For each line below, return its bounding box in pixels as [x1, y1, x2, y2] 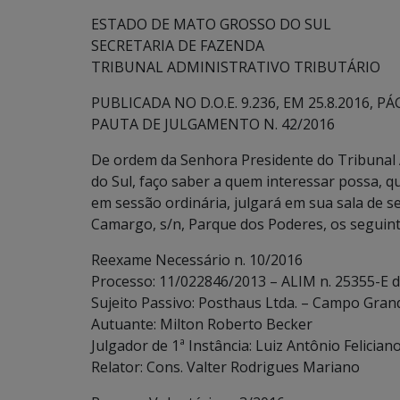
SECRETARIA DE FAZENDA [91, 36, 264, 55]
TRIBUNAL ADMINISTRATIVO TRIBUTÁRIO [91, 57, 380, 77]
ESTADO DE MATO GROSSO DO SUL [91, 14, 331, 34]
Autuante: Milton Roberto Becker [91, 314, 312, 334]
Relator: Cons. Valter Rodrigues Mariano [91, 357, 360, 377]
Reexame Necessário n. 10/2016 [91, 250, 303, 270]
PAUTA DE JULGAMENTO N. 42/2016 [91, 114, 335, 134]
